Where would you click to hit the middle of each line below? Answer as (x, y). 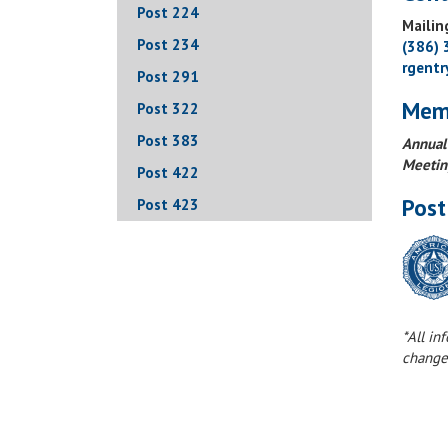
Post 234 (168, 44)
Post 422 (168, 172)
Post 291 (168, 76)
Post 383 (168, 140)
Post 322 (168, 108)
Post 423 (168, 204)
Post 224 (168, 12)
